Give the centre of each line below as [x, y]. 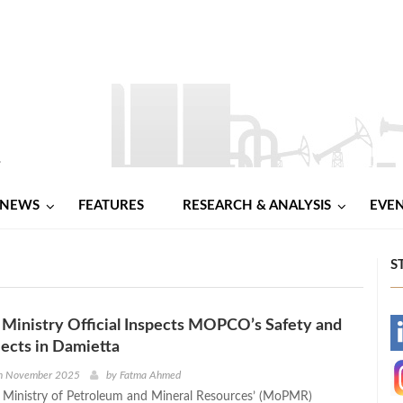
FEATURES [111, 205]
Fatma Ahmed [150, 375]
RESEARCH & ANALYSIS [257, 205]
